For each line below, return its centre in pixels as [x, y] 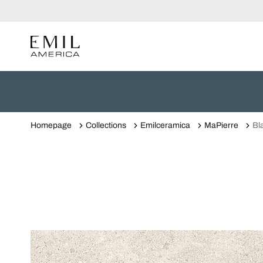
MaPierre [221, 125]
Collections [106, 125]
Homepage [51, 125]
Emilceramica [165, 125]
